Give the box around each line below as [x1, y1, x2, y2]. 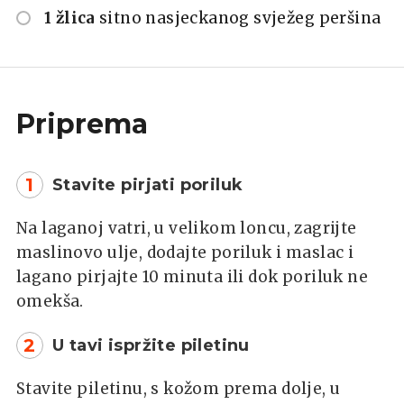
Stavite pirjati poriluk [52, 174, 243, 195]
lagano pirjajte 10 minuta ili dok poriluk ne [16, 266, 369, 287]
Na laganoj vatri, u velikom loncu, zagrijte [16, 217, 357, 238]
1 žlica [44, 7, 96, 28]
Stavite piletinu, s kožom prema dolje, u [16, 378, 341, 399]
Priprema [16, 106, 148, 141]
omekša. [16, 290, 84, 311]
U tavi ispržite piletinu [52, 335, 250, 355]
